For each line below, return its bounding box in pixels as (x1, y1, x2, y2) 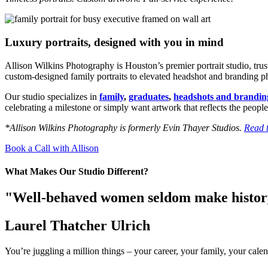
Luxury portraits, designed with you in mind (5, 36, 224, 49)
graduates (129, 91, 169, 102)
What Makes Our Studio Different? (5, 166, 148, 177)
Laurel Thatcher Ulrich (5, 218, 150, 234)
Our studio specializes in (5, 91, 99, 102)
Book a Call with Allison (5, 142, 99, 153)
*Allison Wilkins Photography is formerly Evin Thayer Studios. (5, 122, 244, 133)
